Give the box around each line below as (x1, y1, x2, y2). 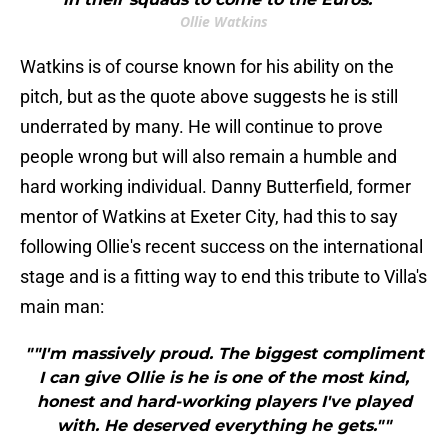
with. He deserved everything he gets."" (57, 416, 391, 436)
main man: (20, 296, 104, 318)
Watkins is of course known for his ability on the (20, 56, 394, 78)
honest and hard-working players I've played (36, 392, 412, 412)
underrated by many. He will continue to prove (20, 116, 383, 138)
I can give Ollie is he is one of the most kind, (39, 368, 409, 388)
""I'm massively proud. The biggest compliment (24, 344, 424, 364)
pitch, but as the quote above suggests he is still (20, 86, 398, 108)
